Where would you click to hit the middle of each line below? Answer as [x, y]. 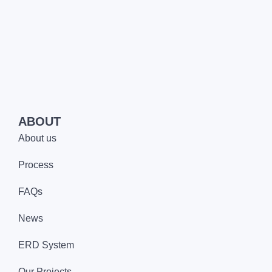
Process [36, 165]
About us [37, 138]
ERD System [46, 245]
